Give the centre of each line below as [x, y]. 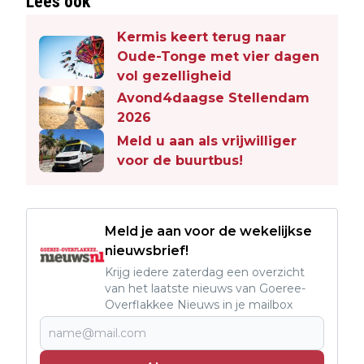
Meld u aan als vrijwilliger [207, 141]
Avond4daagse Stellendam [213, 97]
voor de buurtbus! [180, 160]
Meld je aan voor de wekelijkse [208, 232]
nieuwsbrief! [147, 251]
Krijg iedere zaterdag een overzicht [205, 273]
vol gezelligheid [174, 76]
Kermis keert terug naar [201, 37]
